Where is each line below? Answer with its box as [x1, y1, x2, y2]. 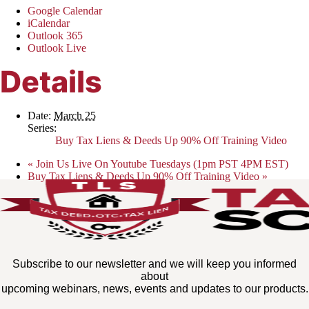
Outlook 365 [28, 29, 83, 41]
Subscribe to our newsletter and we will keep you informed [12, 257, 297, 270]
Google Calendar [28, 4, 102, 17]
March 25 [54, 109, 96, 121]
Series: [28, 121, 57, 134]
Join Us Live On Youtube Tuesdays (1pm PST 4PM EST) [33, 157, 288, 170]
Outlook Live [28, 41, 86, 54]
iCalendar [28, 17, 70, 29]
